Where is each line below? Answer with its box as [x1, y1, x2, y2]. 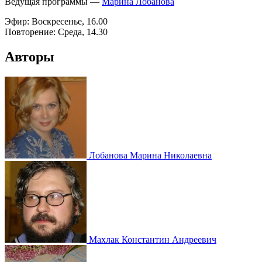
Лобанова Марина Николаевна [87, 150, 212, 160]
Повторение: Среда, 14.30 [5, 27, 108, 37]
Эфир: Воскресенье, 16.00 [5, 16, 108, 27]
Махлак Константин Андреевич [87, 234, 216, 244]
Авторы [5, 49, 54, 65]
